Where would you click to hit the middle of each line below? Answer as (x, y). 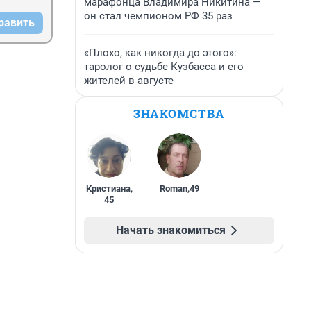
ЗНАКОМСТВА (179, 114)
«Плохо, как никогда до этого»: (160, 53)
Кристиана (108, 188)
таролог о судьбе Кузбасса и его (164, 67)
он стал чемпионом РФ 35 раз (158, 16)
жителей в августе (129, 81)
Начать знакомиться (171, 230)
